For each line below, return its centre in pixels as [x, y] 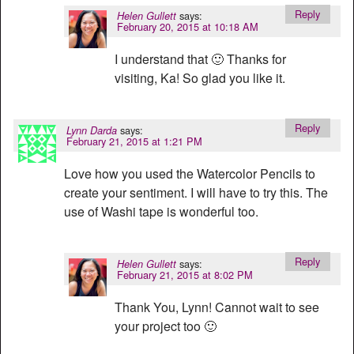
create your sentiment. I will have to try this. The [196, 193]
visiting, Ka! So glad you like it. [200, 78]
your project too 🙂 [166, 326]
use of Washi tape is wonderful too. [161, 212]
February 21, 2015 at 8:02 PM [185, 274]
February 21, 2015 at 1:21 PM [135, 141]
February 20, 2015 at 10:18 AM [188, 26]
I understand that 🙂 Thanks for [200, 59]
